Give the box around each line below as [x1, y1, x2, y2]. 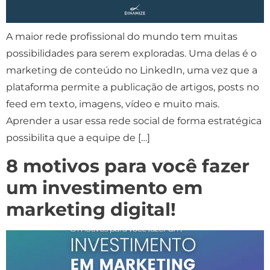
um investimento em [6, 176, 202, 199]
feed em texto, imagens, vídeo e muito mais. [6, 98, 219, 110]
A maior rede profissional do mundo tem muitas [6, 31, 237, 43]
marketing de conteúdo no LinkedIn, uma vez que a [6, 64, 257, 77]
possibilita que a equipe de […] [6, 132, 150, 144]
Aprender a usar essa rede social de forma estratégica [6, 115, 262, 127]
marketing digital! [6, 198, 176, 221]
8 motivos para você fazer [6, 154, 250, 177]
